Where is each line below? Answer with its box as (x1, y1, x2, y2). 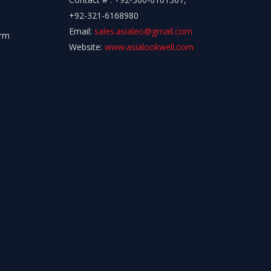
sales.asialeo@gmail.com (94, 25, 192, 37)
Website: (68, 41, 105, 53)
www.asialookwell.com (104, 41, 194, 53)
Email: (68, 25, 94, 37)
